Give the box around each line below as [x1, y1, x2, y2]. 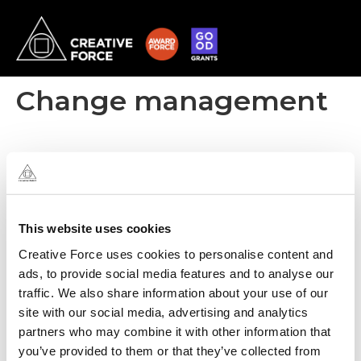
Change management [16, 83, 328, 118]
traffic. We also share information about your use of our [19, 285, 328, 300]
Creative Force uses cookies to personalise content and [19, 247, 333, 261]
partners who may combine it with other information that [19, 324, 331, 338]
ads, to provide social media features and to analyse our [19, 266, 334, 280]
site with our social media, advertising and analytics [19, 305, 309, 319]
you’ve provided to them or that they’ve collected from [19, 343, 321, 358]
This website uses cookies [19, 222, 172, 236]
